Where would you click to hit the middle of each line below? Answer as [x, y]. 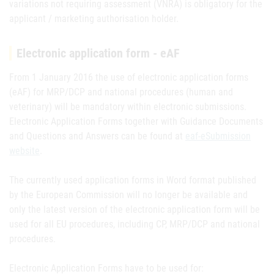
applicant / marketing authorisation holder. [94, 19]
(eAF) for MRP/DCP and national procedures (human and [121, 92]
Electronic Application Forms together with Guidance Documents [136, 121]
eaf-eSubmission [218, 136]
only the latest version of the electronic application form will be [135, 209]
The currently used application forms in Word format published [133, 180]
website [24, 151]
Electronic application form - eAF [98, 53]
